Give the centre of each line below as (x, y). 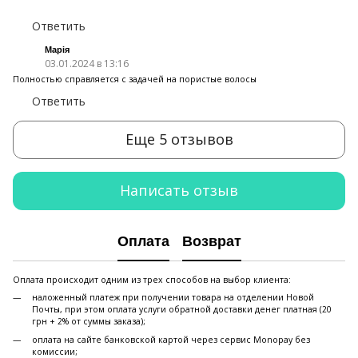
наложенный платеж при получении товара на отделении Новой (173, 297)
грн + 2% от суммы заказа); (89, 321)
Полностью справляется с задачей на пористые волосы (135, 79)
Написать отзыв (179, 191)
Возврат (211, 242)
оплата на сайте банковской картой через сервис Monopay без (171, 340)
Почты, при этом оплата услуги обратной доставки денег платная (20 (182, 309)
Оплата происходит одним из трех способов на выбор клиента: (152, 279)
